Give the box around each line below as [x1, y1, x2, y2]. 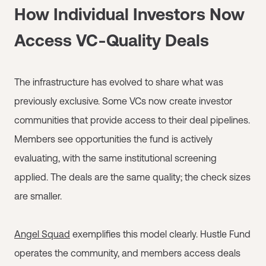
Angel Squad [14, 229, 70, 239]
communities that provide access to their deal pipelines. [14, 115, 250, 125]
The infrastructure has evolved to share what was [14, 77, 223, 87]
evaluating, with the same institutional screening [14, 153, 217, 163]
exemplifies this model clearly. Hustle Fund [70, 229, 251, 239]
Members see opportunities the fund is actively [14, 134, 213, 144]
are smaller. [14, 191, 62, 201]
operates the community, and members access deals [14, 248, 240, 258]
